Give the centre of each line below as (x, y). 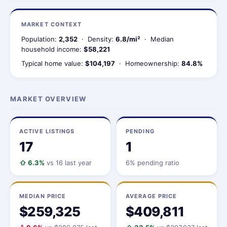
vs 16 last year (68, 163)
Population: (40, 39)
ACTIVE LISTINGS (47, 131)
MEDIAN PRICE (43, 196)
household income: (52, 49)
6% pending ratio (153, 163)
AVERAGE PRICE (152, 196)
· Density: (97, 39)
